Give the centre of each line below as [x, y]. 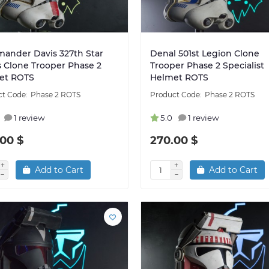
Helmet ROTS [179, 78]
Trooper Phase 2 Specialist [207, 66]
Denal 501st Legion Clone [204, 54]
